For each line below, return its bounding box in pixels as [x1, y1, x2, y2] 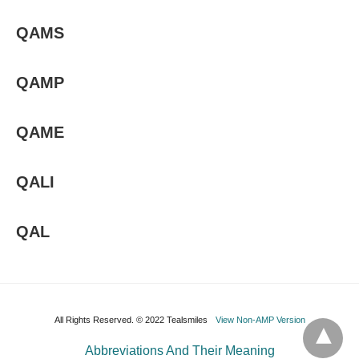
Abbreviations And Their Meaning [84, 344, 275, 357]
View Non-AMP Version [215, 315, 305, 325]
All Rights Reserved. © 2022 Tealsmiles [54, 315, 208, 325]
